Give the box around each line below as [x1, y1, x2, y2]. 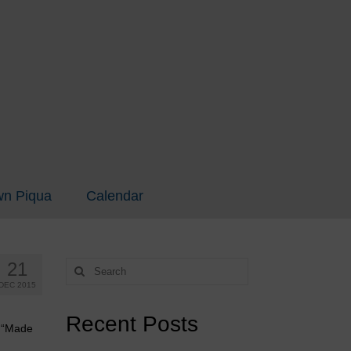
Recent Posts [65, 312, 198, 336]
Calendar [85, 188, 143, 204]
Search [64, 259, 102, 271]
